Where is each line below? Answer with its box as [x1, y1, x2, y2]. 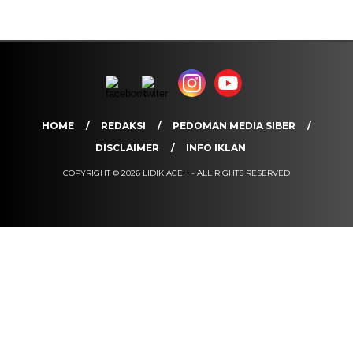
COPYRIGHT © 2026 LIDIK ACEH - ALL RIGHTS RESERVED [63, 168, 290, 179]
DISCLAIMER [95, 142, 159, 154]
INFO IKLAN [186, 142, 246, 154]
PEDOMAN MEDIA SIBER [173, 120, 295, 132]
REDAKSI [101, 120, 146, 132]
